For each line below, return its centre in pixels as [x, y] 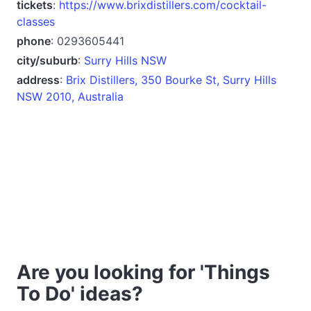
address [38, 79]
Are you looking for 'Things [143, 272]
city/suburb [47, 60]
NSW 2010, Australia [70, 96]
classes [36, 21]
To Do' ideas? [80, 293]
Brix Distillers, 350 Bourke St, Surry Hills [171, 79]
